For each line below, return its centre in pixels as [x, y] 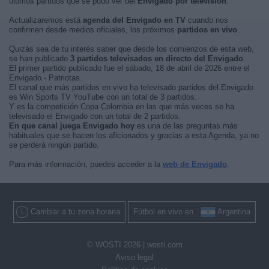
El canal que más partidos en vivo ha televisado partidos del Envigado [131, 87]
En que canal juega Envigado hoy [72, 126]
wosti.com [165, 245]
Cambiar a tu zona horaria [75, 212]
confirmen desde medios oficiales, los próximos [93, 30]
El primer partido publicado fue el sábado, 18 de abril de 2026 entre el [129, 68]
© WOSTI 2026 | [117, 245]
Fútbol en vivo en [167, 212]
